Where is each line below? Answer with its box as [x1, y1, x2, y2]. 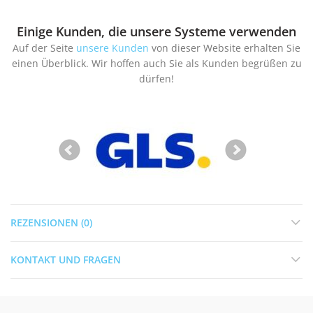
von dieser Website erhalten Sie [149, 41, 300, 54]
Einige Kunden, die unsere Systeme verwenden [17, 22, 296, 40]
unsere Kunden [76, 41, 149, 54]
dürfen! [139, 71, 174, 85]
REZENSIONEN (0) [10, 215, 92, 229]
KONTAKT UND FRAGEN [10, 252, 121, 266]
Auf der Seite [13, 41, 76, 54]
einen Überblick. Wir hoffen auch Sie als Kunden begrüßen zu [11, 56, 302, 70]
